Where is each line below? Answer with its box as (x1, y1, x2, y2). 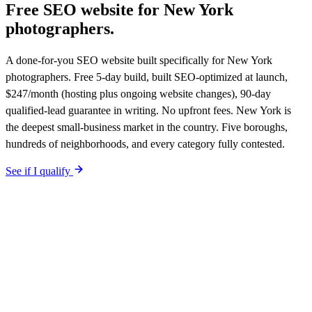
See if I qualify (6, 164, 70, 177)
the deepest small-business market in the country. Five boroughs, (6, 120, 288, 133)
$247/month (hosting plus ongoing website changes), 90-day (6, 87, 271, 100)
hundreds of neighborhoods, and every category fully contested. (6, 137, 285, 150)
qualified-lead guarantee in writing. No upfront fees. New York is (6, 104, 291, 116)
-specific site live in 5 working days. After (107, 291, 290, 304)
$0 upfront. (6, 291, 58, 304)
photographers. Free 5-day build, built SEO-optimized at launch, (6, 70, 288, 83)
